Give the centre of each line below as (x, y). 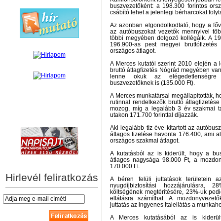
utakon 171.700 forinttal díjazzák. (154, 115)
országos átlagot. (133, 51)
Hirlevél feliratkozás (52, 177)
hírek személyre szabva (49, 115)
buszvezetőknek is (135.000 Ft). (152, 83)
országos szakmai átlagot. (145, 141)
